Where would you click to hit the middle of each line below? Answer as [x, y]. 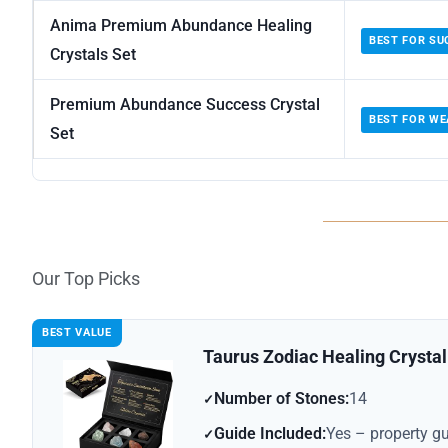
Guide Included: [270, 434]
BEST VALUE [77, 333]
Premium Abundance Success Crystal [185, 105]
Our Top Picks [86, 279]
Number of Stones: [281, 399]
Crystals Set [93, 55]
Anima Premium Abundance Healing [181, 26]
